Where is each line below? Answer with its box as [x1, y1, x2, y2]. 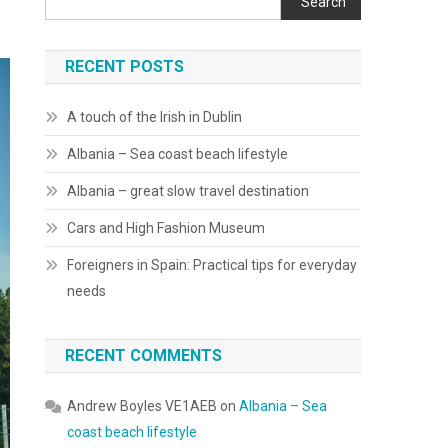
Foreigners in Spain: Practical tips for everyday [67, 257, 358, 273]
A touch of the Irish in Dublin [67, 109, 243, 125]
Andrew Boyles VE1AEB [67, 398, 218, 414]
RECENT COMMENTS [65, 346, 223, 365]
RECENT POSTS [65, 57, 185, 76]
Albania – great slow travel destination [67, 183, 310, 199]
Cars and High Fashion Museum [67, 220, 266, 236]
